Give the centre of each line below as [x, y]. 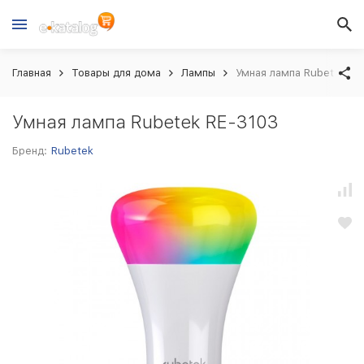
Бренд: [30, 151]
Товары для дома [116, 73]
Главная [32, 73]
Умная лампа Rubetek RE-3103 [145, 122]
